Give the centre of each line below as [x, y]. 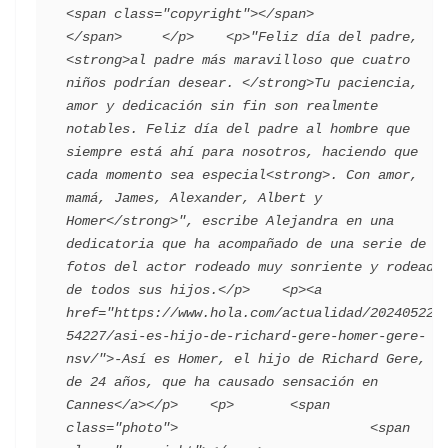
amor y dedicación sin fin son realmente [222, 106]
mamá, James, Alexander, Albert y [194, 198]
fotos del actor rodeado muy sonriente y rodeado [254, 267]
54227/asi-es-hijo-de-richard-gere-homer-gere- [246, 336]
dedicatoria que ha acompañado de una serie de [246, 244]
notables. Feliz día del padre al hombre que [238, 129]
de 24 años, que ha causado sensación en [222, 382]
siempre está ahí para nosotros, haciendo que [242, 152]
